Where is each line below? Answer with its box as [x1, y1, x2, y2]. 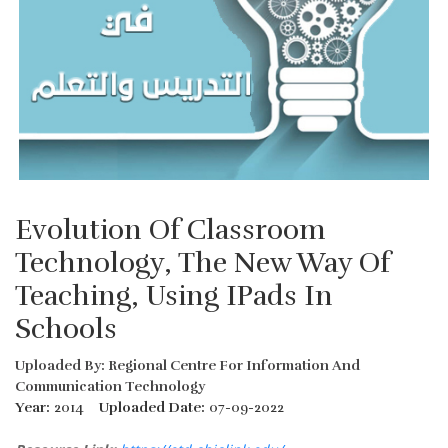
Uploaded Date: [99, 398, 205, 416]
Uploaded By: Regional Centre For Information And [15, 356, 360, 374]
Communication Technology [15, 377, 205, 395]
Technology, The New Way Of [15, 245, 390, 280]
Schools [15, 311, 117, 346]
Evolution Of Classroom [15, 212, 326, 247]
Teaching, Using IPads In [15, 278, 333, 313]
